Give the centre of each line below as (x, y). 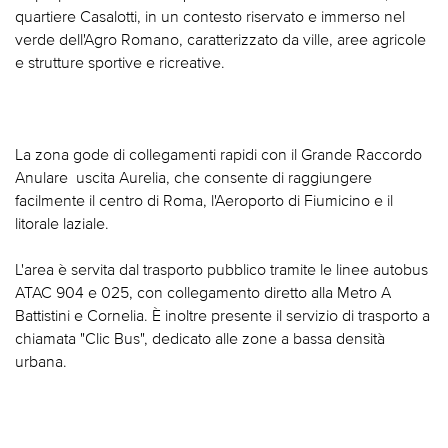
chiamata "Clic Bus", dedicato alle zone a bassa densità (200, 338)
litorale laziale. (62, 223)
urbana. (41, 361)
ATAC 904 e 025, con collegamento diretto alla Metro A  (205, 292)
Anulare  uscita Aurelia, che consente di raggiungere (193, 177)
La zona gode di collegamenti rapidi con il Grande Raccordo (218, 154)
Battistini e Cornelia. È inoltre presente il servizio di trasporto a (222, 315)
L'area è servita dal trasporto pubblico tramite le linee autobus (221, 269)
